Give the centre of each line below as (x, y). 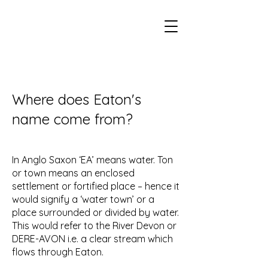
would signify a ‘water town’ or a (83, 199)
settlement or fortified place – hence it (96, 186)
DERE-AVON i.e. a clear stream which (92, 239)
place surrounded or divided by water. (95, 212)
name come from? (72, 119)
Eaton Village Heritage (96, 57)
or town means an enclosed (73, 173)
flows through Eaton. (58, 252)
